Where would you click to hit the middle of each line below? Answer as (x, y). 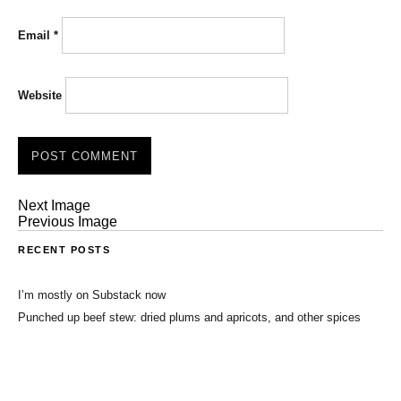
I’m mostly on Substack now (92, 294)
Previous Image (68, 221)
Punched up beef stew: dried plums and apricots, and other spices (189, 317)
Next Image (54, 205)
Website (40, 95)
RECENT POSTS (64, 249)
